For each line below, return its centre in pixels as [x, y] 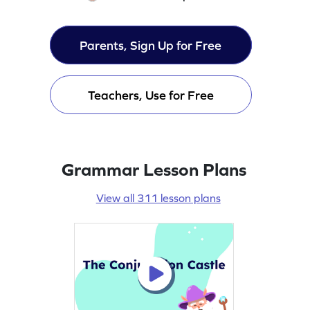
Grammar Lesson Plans [154, 169]
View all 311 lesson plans [158, 198]
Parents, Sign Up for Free [151, 45]
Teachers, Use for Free [151, 95]
